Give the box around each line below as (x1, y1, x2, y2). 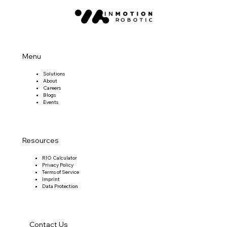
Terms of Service (42, 168, 79, 175)
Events (43, 98, 58, 105)
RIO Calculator (42, 154, 77, 161)
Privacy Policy (42, 161, 73, 168)
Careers (43, 84, 61, 91)
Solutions (43, 70, 65, 77)
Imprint (42, 175, 60, 182)
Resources (22, 135, 59, 145)
